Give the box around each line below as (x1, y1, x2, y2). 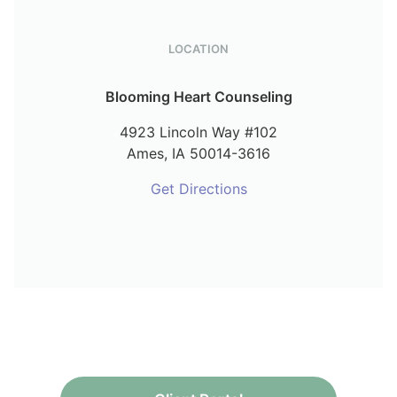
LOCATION (168, 42, 229, 57)
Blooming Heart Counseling (105, 88, 292, 106)
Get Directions (150, 180, 247, 198)
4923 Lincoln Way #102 (120, 123, 277, 142)
